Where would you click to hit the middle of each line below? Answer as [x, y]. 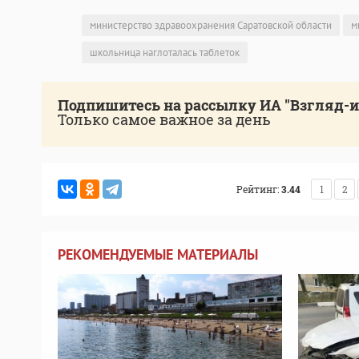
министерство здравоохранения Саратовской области [211, 26]
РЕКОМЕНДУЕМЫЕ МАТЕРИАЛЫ [158, 255]
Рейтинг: [258, 190]
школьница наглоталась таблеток [165, 53]
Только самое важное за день [164, 120]
